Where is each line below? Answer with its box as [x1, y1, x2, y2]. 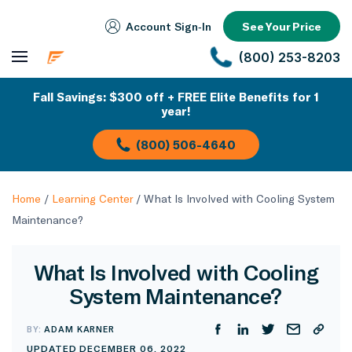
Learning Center [52, 192, 133, 205]
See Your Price [242, 20, 321, 34]
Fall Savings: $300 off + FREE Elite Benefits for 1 [33, 90, 319, 104]
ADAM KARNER [44, 323, 115, 334]
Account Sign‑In [126, 20, 211, 34]
